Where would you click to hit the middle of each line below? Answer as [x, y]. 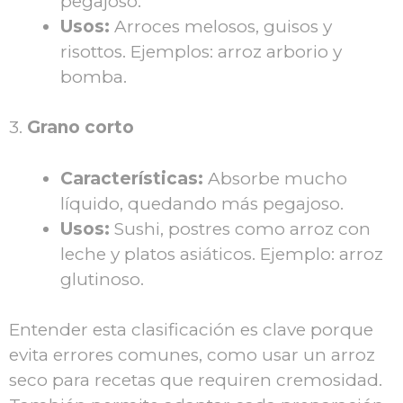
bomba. [94, 76]
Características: [132, 178]
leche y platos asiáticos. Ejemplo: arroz [222, 254]
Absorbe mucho [275, 178]
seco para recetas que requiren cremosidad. [196, 381]
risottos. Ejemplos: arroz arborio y [201, 51]
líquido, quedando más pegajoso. [202, 203]
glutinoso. [102, 279]
